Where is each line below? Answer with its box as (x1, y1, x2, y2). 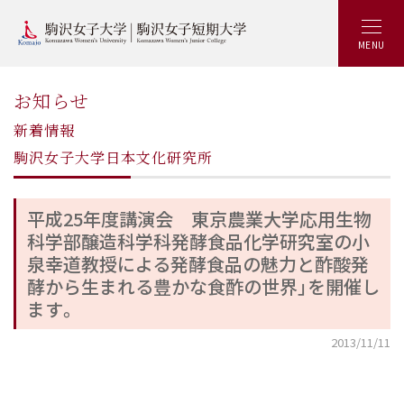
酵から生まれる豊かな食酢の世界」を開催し (27, 273, 380, 299)
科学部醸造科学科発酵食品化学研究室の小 (27, 228, 370, 254)
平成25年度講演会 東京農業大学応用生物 (27, 206, 372, 232)
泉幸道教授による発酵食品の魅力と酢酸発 (27, 251, 369, 277)
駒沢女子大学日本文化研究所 (14, 147, 213, 168)
